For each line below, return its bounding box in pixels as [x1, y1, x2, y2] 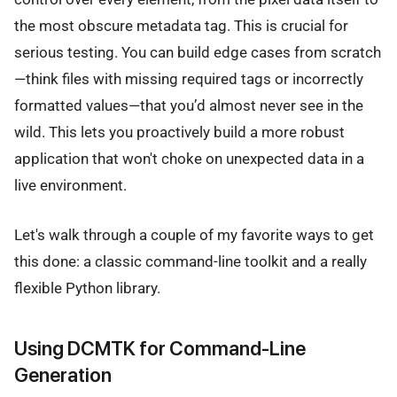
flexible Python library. [14, 279, 160, 298]
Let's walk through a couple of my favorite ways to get [14, 226, 374, 245]
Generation [14, 362, 112, 386]
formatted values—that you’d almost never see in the [14, 96, 363, 114]
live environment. [14, 175, 127, 194]
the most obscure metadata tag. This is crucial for [14, 16, 348, 35]
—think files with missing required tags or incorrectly [14, 69, 363, 88]
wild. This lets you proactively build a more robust [14, 122, 345, 141]
